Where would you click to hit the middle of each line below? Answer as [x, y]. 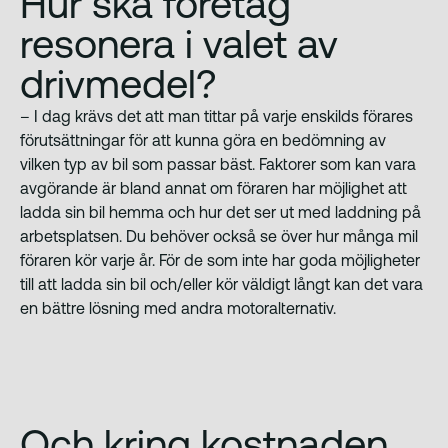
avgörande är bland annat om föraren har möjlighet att [213, 187]
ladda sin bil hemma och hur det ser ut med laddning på [220, 211]
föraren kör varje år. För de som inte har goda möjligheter [220, 259]
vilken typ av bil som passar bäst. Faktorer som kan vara [218, 163]
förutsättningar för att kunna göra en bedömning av [203, 139]
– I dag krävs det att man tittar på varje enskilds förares [216, 115]
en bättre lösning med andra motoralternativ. [178, 307]
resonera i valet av [179, 43]
